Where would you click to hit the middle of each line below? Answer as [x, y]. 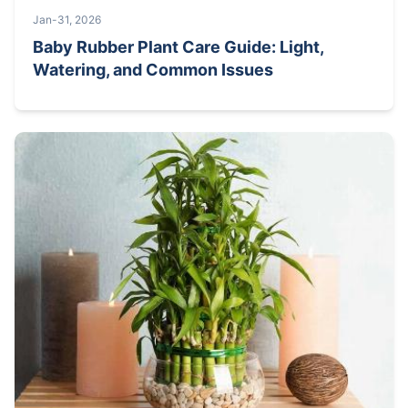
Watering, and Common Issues [153, 69]
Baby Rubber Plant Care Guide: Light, [178, 46]
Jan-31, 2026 [67, 19]
